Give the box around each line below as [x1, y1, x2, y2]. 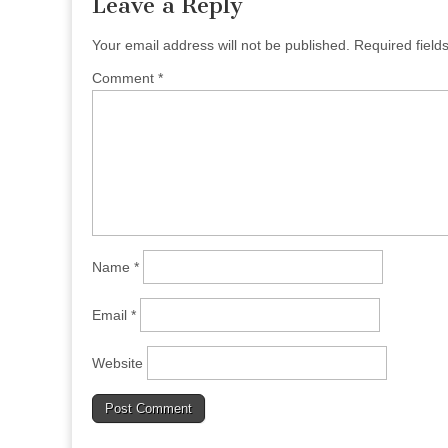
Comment [92, 69, 158, 86]
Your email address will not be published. [92, 36, 350, 53]
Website [92, 354, 143, 371]
